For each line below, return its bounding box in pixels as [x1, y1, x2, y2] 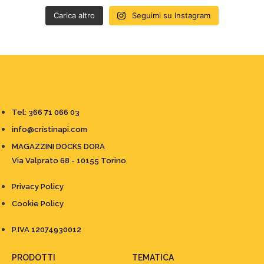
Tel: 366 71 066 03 [12, 108, 80, 117]
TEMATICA [132, 253, 174, 263]
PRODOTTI [12, 253, 55, 263]
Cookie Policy [12, 199, 64, 209]
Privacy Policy [12, 182, 64, 192]
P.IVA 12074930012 [12, 225, 81, 235]
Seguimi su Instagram [131, 11, 210, 21]
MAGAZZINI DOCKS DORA [12, 142, 105, 151]
